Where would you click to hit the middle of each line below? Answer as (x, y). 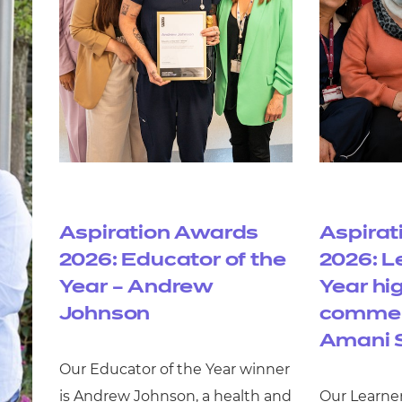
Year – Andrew (136, 288)
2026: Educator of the (172, 261)
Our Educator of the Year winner (174, 370)
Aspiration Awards (159, 234)
